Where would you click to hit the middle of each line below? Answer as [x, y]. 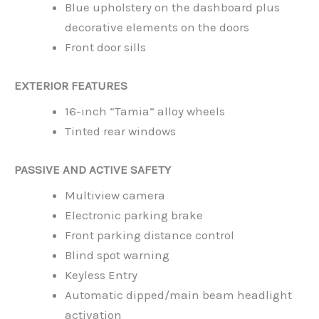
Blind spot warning [117, 255]
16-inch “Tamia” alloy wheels [145, 111]
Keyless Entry [101, 275]
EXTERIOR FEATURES [71, 85]
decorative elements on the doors [157, 27]
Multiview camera [115, 195]
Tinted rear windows [120, 131]
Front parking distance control [150, 235]
